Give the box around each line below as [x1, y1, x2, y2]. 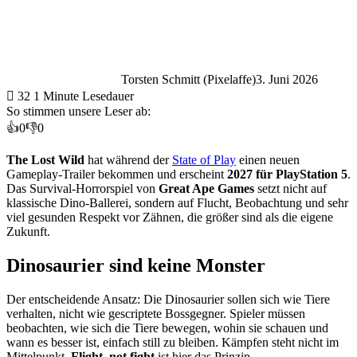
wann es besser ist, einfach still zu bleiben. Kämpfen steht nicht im [6, 335, 339, 349]
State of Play [172, 152, 236, 167]
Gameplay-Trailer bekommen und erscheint [6, 167, 227, 181]
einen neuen [236, 152, 300, 167]
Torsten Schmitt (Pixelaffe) [121, 72, 256, 86]
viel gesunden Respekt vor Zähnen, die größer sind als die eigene [6, 210, 333, 224]
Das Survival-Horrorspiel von [6, 181, 159, 195]
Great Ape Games [159, 181, 254, 195]
